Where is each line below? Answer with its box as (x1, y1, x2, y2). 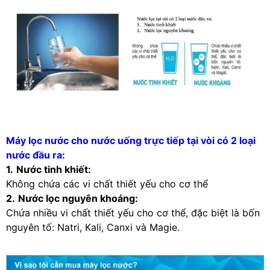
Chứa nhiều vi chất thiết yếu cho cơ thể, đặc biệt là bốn (6, 206, 260, 219)
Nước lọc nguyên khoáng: (18, 192, 138, 204)
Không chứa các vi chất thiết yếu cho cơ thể (6, 177, 208, 190)
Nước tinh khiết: (16, 163, 91, 175)
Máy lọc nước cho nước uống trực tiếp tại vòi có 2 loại (6, 134, 256, 146)
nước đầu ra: (6, 148, 65, 161)
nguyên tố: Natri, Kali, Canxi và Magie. (6, 221, 180, 233)
